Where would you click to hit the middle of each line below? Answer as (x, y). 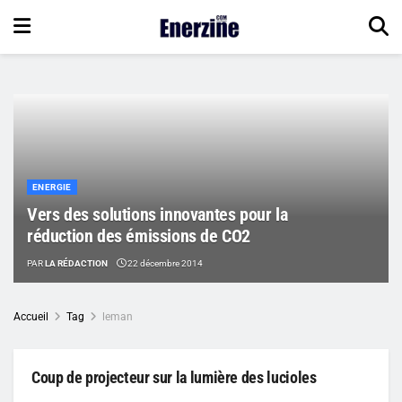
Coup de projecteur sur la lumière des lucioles (174, 377)
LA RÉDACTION (76, 263)
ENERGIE (52, 187)
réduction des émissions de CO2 (139, 236)
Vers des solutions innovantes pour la (157, 214)
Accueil (31, 316)
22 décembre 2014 (164, 263)
